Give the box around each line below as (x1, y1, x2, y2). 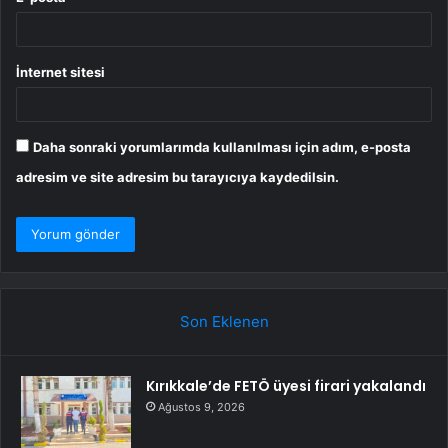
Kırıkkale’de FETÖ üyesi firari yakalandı (146, 375, 426, 396)
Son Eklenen (179, 311, 269, 331)
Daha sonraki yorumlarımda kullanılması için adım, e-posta (33, 138, 411, 155)
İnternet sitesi (16, 63, 105, 80)
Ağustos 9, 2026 (158, 399, 245, 414)
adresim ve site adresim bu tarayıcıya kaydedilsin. (16, 168, 339, 185)
